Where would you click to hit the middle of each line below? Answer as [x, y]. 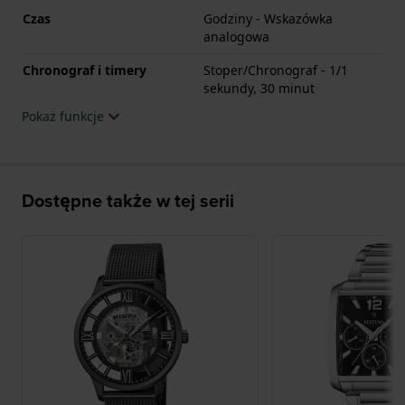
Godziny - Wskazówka [268, 18]
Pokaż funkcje [65, 116]
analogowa [236, 36]
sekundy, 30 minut [259, 88]
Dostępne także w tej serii [128, 200]
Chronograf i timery [85, 70]
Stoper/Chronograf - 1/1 [276, 70]
